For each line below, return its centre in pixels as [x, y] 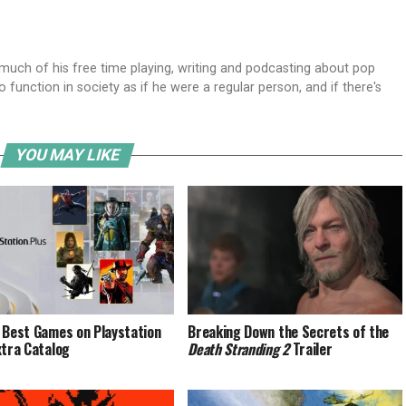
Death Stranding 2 [238, 348]
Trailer [310, 348]
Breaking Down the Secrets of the [289, 331]
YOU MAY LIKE [67, 155]
